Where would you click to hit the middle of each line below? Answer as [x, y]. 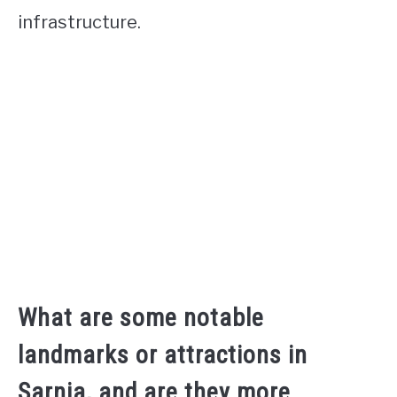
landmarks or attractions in [163, 354]
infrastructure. [79, 23]
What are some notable [141, 317]
